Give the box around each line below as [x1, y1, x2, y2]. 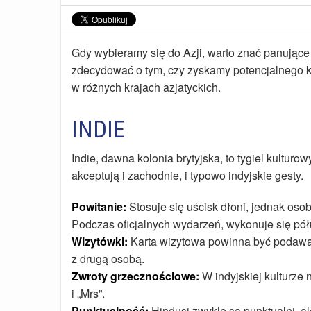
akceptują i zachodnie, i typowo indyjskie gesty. [72, 167, 303, 184]
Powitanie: [72, 199, 126, 215]
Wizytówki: [72, 233, 128, 250]
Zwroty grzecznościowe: [72, 268, 199, 285]
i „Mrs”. [72, 285, 105, 302]
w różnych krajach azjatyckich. [72, 79, 221, 96]
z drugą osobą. [72, 251, 144, 267]
